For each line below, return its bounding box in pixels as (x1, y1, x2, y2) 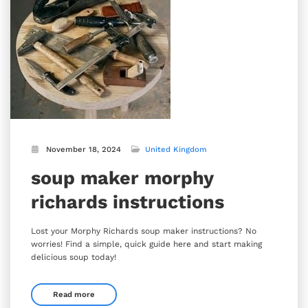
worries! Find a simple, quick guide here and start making (31, 239, 262, 249)
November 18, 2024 (46, 144, 121, 154)
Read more (53, 289, 95, 299)
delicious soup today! (31, 252, 116, 262)
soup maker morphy (31, 166, 213, 189)
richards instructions (31, 190, 224, 213)
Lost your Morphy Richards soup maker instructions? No (31, 225, 256, 236)
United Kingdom (145, 144, 207, 154)
